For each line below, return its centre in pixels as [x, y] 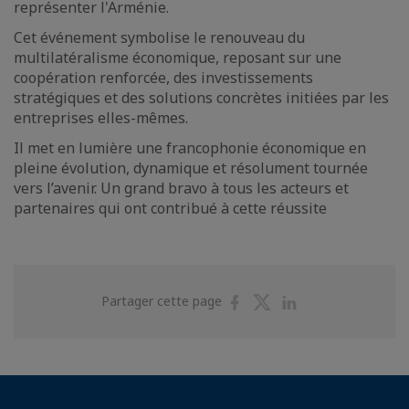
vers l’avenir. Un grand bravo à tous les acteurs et [181, 189]
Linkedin [331, 337]
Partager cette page [163, 301]
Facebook [281, 337]
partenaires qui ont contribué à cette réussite [170, 209]
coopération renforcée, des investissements [163, 78]
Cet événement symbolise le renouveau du [159, 38]
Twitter [301, 337]
